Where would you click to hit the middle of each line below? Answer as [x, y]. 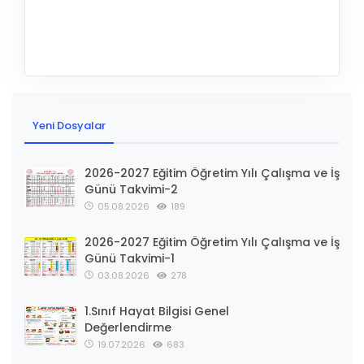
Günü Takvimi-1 [130, 259]
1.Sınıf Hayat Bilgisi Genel [157, 312]
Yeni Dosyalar [69, 126]
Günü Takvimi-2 [131, 190]
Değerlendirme [128, 328]
